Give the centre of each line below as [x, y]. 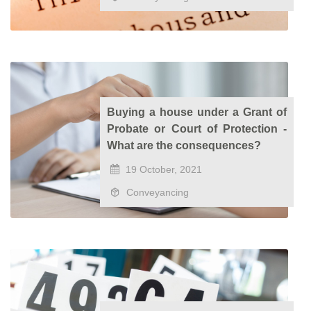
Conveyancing [157, 192]
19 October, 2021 [163, 169]
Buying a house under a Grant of [197, 112]
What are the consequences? [184, 145]
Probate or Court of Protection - [197, 129]
